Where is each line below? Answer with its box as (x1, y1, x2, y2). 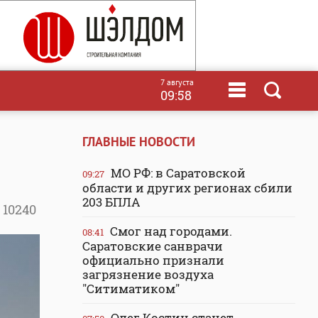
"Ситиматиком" (82, 280, 180, 297)
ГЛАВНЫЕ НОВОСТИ (82, 133, 195, 150)
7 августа (160, 77, 194, 87)
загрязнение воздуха (82, 266, 214, 283)
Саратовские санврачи (82, 238, 223, 254)
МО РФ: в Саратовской (108, 165, 246, 181)
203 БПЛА (82, 194, 140, 210)
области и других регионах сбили (82, 180, 292, 196)
